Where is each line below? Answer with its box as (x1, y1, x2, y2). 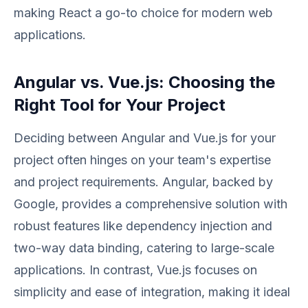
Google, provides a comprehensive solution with (14, 197, 287, 211)
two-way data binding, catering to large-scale (14, 241, 274, 255)
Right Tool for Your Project (14, 95, 225, 115)
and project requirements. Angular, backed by (14, 175, 273, 189)
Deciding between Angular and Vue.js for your (14, 131, 276, 145)
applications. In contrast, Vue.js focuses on (14, 263, 257, 277)
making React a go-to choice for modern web (14, 5, 273, 20)
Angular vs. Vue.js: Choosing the (14, 72, 275, 92)
